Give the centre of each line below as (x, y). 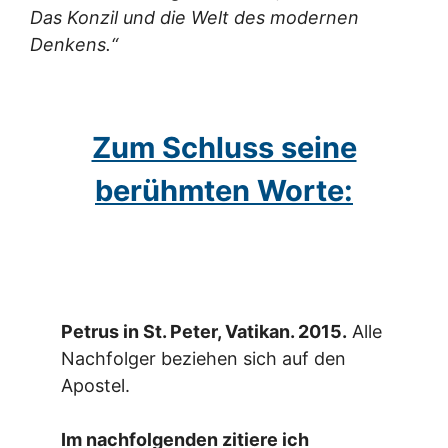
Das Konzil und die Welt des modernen (194, 17)
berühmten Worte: (224, 190)
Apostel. (96, 386)
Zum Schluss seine (224, 147)
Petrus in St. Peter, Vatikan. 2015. (204, 332)
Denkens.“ (74, 44)
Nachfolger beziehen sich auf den (204, 359)
